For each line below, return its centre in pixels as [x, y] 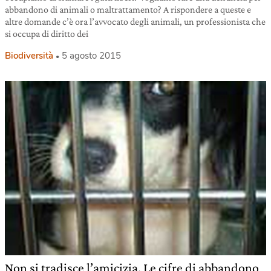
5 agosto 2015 [91, 55]
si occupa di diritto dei [47, 33]
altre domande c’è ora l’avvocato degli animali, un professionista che [135, 21]
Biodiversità [29, 55]
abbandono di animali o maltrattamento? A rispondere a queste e [128, 9]
